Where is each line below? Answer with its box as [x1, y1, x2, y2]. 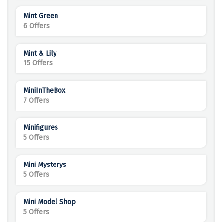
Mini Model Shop [23, 198, 76, 207]
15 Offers [23, 59, 53, 68]
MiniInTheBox [23, 86, 65, 95]
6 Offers [23, 22, 50, 31]
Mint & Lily [23, 49, 56, 58]
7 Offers [23, 96, 49, 105]
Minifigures [23, 123, 58, 132]
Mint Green [23, 12, 58, 21]
